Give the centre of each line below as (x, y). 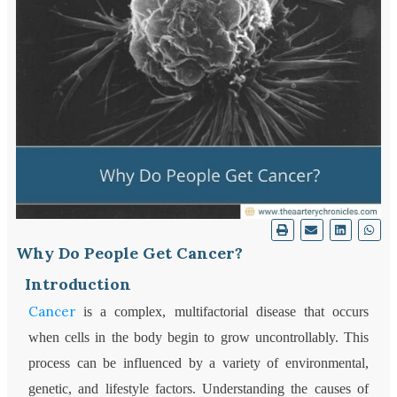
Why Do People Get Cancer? (130, 253)
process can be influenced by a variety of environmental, (198, 363)
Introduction (78, 284)
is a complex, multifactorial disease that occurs (222, 312)
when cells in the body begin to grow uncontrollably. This (198, 338)
